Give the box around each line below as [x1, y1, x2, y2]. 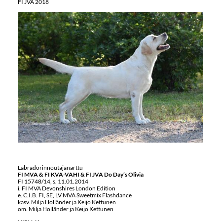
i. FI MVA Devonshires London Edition [17, 184, 115, 192]
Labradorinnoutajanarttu [17, 164, 83, 172]
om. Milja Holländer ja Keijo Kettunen [17, 205, 113, 213]
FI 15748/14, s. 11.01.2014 [17, 178, 88, 185]
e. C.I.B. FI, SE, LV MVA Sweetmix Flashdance [17, 191, 132, 199]
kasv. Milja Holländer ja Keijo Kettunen [17, 198, 116, 206]
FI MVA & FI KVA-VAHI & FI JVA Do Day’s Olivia [17, 171, 144, 179]
